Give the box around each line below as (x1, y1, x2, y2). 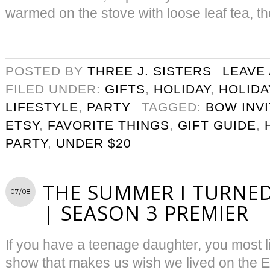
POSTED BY (5, 63, 87, 78)
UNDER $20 (56, 136, 131, 150)
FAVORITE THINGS (48, 118, 169, 132)
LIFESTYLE (5, 99, 78, 114)
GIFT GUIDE (178, 118, 256, 132)
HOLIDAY (154, 81, 210, 96)
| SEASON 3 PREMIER (43, 199, 249, 227)
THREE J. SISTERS (87, 63, 212, 78)
